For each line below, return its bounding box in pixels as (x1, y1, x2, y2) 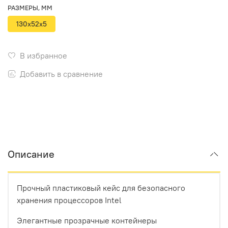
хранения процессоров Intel (17, 194, 122, 205)
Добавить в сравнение (20, 69, 103, 79)
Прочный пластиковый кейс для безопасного (17, 182, 185, 193)
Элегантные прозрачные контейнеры (17, 215, 157, 225)
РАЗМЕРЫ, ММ (8, 4, 52, 12)
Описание (8, 147, 54, 160)
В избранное (20, 50, 67, 61)
